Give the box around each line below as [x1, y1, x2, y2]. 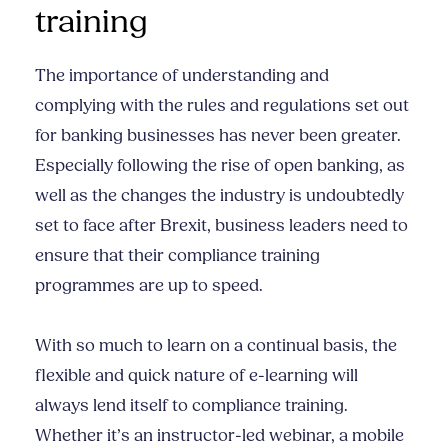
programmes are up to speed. [35, 274, 263, 297]
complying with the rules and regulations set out [35, 94, 409, 117]
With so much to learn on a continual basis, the [35, 334, 397, 357]
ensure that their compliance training [35, 244, 320, 267]
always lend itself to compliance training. [35, 394, 348, 417]
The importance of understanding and [35, 64, 329, 87]
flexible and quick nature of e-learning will [35, 364, 358, 387]
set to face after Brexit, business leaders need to [35, 214, 408, 237]
